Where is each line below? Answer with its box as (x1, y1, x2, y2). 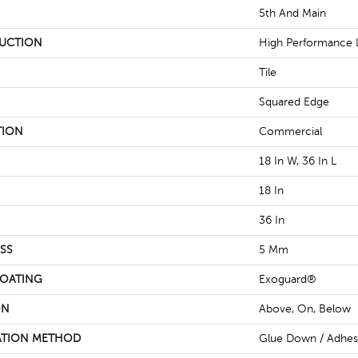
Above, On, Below (259, 303, 351, 315)
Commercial (259, 125, 322, 137)
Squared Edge (259, 96, 329, 108)
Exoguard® (259, 273, 316, 285)
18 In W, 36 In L (259, 155, 336, 167)
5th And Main (259, 7, 326, 19)
